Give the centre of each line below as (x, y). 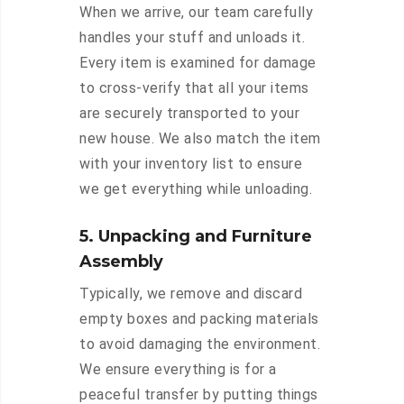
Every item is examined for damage (198, 63)
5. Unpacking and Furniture (196, 237)
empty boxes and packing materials (199, 319)
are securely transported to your (189, 114)
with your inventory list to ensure (191, 164)
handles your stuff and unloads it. (192, 38)
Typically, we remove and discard (191, 294)
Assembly (121, 262)
